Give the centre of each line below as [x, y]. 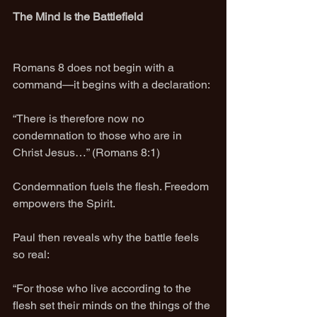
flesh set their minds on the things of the [113, 305]
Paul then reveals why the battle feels [107, 237]
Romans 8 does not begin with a [95, 68]
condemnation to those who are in [99, 136]
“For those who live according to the [103, 288]
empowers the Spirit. [64, 203]
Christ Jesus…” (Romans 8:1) [86, 152]
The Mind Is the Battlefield [78, 17]
